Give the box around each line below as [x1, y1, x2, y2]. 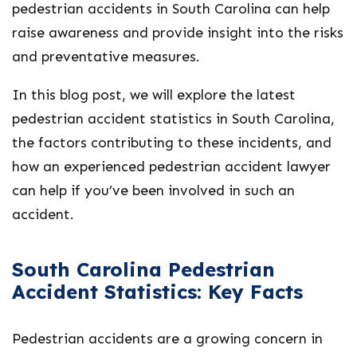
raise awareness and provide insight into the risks [12, 24, 343, 41]
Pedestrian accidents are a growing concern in [12, 330, 323, 347]
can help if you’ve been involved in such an [12, 182, 295, 199]
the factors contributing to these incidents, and [12, 134, 331, 151]
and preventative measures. [12, 48, 200, 65]
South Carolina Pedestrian [12, 257, 275, 281]
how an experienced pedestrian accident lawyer [12, 158, 331, 175]
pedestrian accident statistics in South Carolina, [12, 110, 335, 127]
